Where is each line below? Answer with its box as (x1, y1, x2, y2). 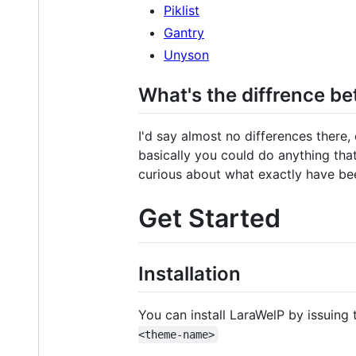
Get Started (138, 203, 281, 234)
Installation (138, 261, 241, 285)
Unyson (164, 46, 209, 63)
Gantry (164, 24, 204, 41)
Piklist (164, 2, 199, 18)
